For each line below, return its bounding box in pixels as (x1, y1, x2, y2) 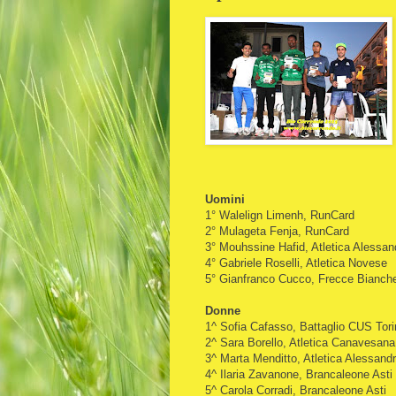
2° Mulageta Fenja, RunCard (205, 224, 349, 238)
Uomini (205, 192, 245, 206)
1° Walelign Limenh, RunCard (205, 208, 354, 222)
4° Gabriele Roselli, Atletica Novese (205, 255, 387, 270)
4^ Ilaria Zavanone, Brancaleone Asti (205, 367, 392, 381)
